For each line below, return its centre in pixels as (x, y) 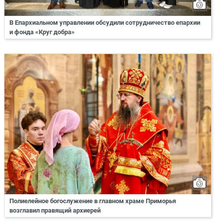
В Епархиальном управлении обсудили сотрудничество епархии (105, 22)
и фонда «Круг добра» (42, 32)
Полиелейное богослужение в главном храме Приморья (93, 201)
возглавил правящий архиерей (55, 211)
